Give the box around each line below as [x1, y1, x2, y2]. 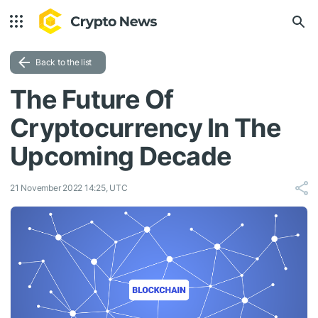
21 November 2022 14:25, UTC [10, 182, 128, 193]
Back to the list [35, 57, 92, 67]
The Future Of [10, 84, 174, 115]
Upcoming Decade [10, 141, 232, 172]
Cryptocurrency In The [10, 112, 281, 143]
